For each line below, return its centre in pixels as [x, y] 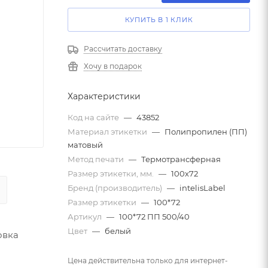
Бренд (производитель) [116, 188]
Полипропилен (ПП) [206, 131]
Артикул [86, 216]
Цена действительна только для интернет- [148, 260]
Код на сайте [94, 117]
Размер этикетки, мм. [112, 173]
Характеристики [104, 96]
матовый [85, 144]
